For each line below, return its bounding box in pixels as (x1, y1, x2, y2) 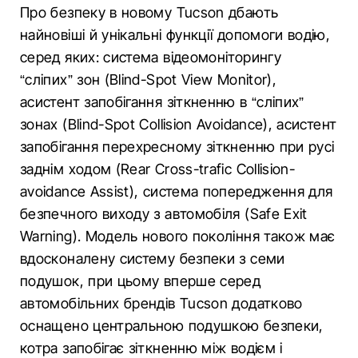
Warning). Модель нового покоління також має (20, 228, 336, 245)
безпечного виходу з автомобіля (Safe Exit (20, 205, 308, 222)
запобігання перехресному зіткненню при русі (20, 138, 335, 155)
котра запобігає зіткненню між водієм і (20, 340, 283, 356)
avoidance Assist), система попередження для (20, 183, 333, 200)
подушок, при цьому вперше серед (20, 272, 261, 289)
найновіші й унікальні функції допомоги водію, (20, 26, 331, 43)
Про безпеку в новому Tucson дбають (20, 4, 279, 21)
